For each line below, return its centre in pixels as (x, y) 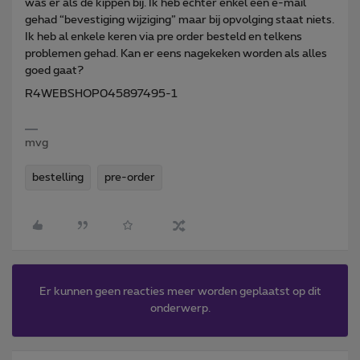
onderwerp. (180, 308)
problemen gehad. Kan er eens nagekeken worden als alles (176, 53)
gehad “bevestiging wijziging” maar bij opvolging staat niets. (180, 20)
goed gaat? (54, 70)
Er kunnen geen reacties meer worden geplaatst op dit (180, 291)
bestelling (58, 177)
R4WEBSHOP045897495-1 (101, 94)
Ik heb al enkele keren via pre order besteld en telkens (164, 37)
